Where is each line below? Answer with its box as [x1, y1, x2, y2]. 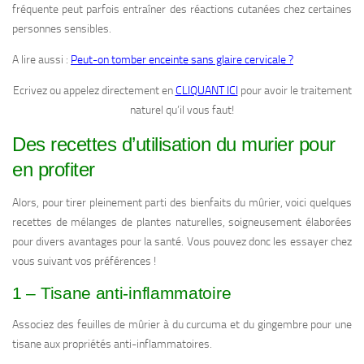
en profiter [12, 158, 95, 181]
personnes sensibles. [12, 22, 111, 37]
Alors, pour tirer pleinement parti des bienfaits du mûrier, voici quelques [12, 196, 352, 210]
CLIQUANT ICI [175, 84, 238, 98]
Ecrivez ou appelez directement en [12, 84, 175, 98]
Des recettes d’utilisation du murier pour [12, 133, 336, 156]
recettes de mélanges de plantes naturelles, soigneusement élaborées [12, 215, 352, 230]
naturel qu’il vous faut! [130, 103, 234, 118]
